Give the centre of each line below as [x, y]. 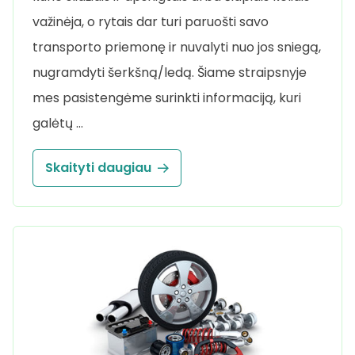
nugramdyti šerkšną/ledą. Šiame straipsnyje [170, 72]
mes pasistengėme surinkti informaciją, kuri [167, 97]
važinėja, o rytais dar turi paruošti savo [151, 21]
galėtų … [58, 123]
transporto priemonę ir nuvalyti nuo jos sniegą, [177, 47]
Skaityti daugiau [98, 168]
